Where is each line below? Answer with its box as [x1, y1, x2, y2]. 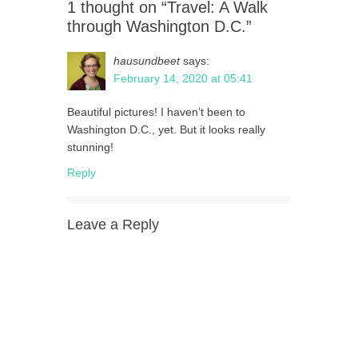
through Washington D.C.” [67, 18, 252, 36]
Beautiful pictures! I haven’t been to [67, 105, 245, 119]
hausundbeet [113, 54, 180, 68]
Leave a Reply [67, 217, 159, 233]
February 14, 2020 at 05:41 [113, 72, 253, 86]
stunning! [67, 141, 113, 154]
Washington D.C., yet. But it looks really [67, 123, 265, 137]
